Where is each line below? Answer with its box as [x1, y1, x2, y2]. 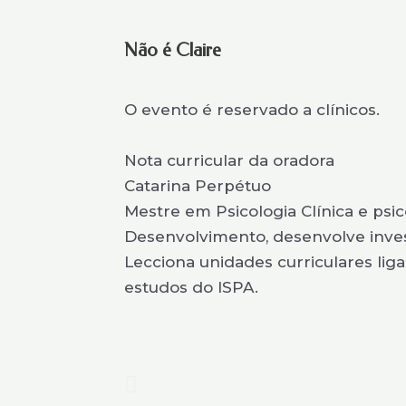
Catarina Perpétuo [124, 177, 271, 195]
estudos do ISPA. [124, 278, 258, 296]
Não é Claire [124, 40, 221, 61]
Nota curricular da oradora [124, 151, 334, 169]
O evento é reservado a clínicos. [124, 101, 380, 119]
